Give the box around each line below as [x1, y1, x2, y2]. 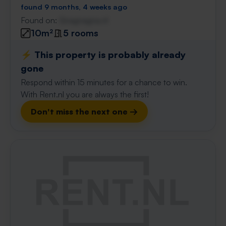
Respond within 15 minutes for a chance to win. [21, 77, 187, 87]
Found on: [21, 15, 59, 25]
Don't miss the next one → [31, 106, 138, 117]
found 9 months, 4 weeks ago [21, 2, 127, 11]
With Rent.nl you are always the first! [21, 89, 149, 99]
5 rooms [63, 27, 98, 38]
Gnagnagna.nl [59, 15, 108, 25]
